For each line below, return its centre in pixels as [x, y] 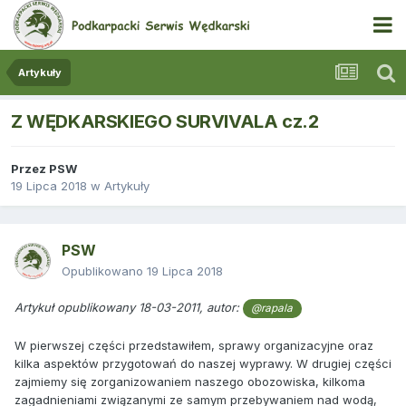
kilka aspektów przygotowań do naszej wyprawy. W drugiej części [203, 363]
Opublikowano [104, 271]
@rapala [272, 309]
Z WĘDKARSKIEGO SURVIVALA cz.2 [165, 122]
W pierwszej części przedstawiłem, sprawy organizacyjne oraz [194, 345]
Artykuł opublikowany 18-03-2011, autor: [129, 308]
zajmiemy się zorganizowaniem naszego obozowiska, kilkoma [190, 381]
